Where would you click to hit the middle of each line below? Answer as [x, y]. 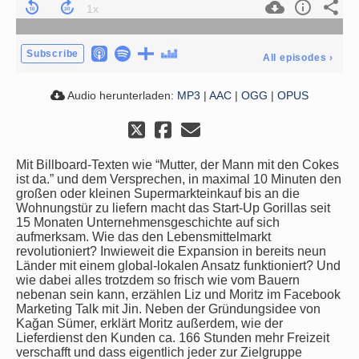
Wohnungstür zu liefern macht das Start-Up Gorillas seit [173, 208]
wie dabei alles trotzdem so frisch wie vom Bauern [158, 280]
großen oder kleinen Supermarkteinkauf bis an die [158, 194]
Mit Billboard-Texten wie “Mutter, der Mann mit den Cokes [177, 165]
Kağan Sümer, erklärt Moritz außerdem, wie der [149, 323]
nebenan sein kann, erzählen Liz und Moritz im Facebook [178, 294]
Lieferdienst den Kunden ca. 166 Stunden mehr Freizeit [173, 338]
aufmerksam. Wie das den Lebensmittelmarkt [143, 237]
